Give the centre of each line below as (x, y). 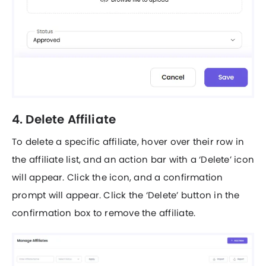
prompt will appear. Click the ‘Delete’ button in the (126, 195)
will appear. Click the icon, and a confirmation (118, 178)
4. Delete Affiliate (64, 120)
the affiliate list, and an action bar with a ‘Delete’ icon (133, 160)
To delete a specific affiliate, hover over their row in (128, 142)
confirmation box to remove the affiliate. (104, 213)
